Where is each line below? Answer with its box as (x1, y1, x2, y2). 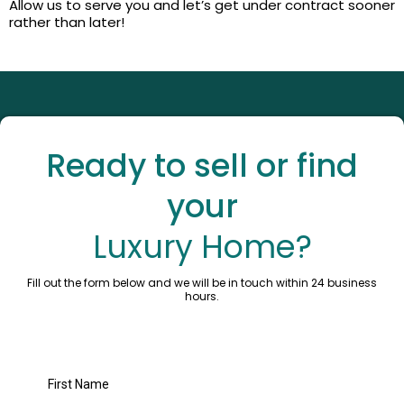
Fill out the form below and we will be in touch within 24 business (27, 275, 377, 290)
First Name (48, 377, 109, 391)
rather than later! (9, 13, 124, 32)
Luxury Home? (92, 225, 312, 269)
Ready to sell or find (46, 143, 358, 188)
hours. (185, 289, 219, 304)
